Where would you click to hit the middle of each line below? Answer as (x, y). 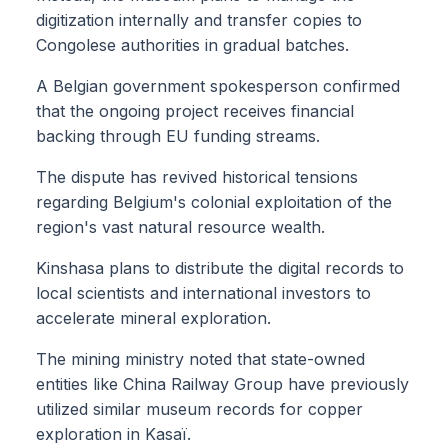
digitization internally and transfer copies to (199, 20)
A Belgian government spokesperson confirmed (218, 86)
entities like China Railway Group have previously (222, 384)
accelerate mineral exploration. (153, 318)
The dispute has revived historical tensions (197, 177)
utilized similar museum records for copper (199, 409)
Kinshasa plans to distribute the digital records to (220, 268)
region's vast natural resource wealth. (180, 227)
